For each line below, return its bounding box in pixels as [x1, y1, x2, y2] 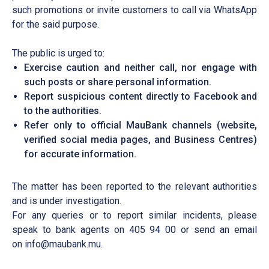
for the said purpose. [12, 19, 99, 30]
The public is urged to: [12, 47, 104, 59]
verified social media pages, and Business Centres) [24, 134, 257, 145]
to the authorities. [24, 105, 101, 116]
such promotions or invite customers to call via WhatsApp [12, 4, 257, 16]
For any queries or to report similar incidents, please [12, 210, 257, 221]
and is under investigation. [12, 195, 121, 207]
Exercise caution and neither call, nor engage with [24, 62, 257, 73]
